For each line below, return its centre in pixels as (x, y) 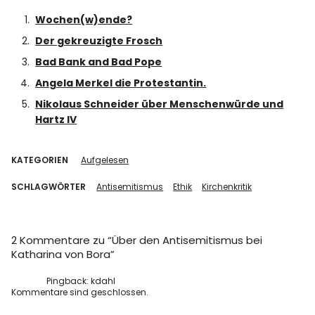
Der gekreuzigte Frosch (99, 41)
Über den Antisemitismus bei (187, 240)
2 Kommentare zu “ (62, 240)
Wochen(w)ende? (84, 20)
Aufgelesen (105, 160)
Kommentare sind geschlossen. (80, 292)
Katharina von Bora (61, 254)
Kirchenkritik (227, 187)
